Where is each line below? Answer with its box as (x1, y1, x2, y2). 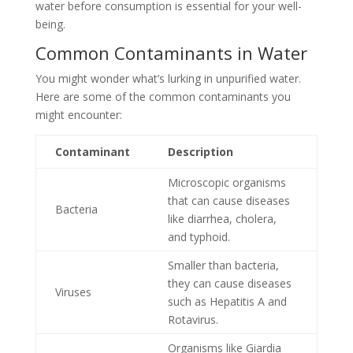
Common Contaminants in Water (35, 40, 307, 65)
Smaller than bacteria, (167, 257, 279, 273)
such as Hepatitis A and (167, 293, 287, 309)
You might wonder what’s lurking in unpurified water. (35, 70, 301, 86)
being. (35, 16, 65, 32)
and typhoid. (167, 229, 230, 244)
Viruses (54, 284, 91, 299)
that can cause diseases (167, 192, 290, 208)
